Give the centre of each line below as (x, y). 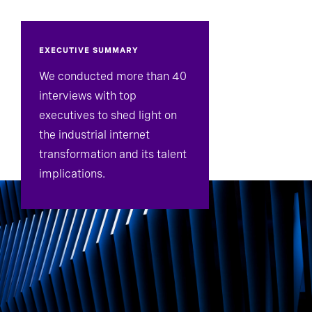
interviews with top (88, 96)
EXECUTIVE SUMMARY (90, 50)
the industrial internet (94, 135)
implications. (72, 174)
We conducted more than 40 (113, 76)
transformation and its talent (113, 154)
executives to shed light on (108, 115)
